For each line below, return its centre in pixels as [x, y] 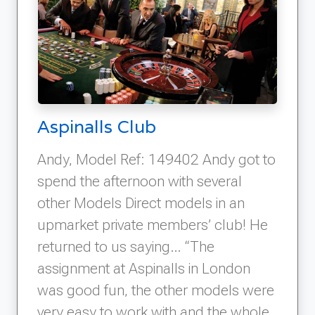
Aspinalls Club [97, 126]
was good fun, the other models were [156, 290]
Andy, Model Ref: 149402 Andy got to [156, 159]
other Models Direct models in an [141, 202]
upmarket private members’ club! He [153, 224]
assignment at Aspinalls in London [144, 268]
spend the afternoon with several [140, 181]
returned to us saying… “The [126, 246]
